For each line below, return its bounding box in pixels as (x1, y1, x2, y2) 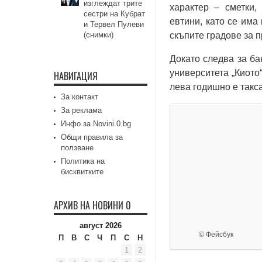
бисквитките (61, 167, 104, 176)
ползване (61, 143, 94, 152)
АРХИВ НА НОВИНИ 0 (54, 198, 131, 212)
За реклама (61, 106, 102, 115)
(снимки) (84, 30, 114, 39)
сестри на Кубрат (84, 9, 146, 18)
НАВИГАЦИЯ (54, 69, 98, 83)
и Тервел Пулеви (84, 20, 144, 29)
